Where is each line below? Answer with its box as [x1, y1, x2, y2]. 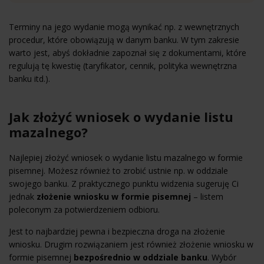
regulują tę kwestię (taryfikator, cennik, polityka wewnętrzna [9, 60, 237, 71]
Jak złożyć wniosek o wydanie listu [9, 107, 233, 126]
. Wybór [207, 251, 236, 263]
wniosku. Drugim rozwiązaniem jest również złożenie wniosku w [9, 238, 253, 250]
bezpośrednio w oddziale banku [74, 251, 207, 263]
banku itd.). [9, 72, 50, 84]
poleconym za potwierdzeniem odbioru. [9, 203, 160, 215]
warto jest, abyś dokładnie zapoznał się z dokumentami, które [9, 47, 246, 58]
